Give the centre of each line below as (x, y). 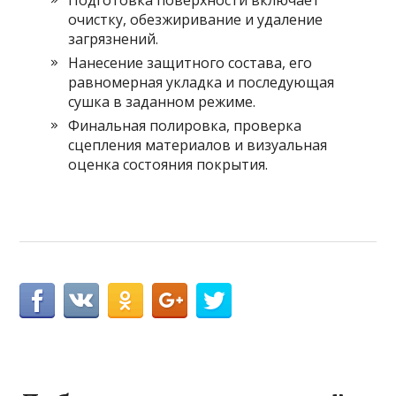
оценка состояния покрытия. (168, 165)
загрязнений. (114, 39)
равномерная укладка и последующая (202, 83)
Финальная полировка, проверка (185, 126)
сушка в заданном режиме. (162, 102)
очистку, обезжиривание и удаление (196, 20)
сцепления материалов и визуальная (198, 145)
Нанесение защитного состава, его (190, 63)
